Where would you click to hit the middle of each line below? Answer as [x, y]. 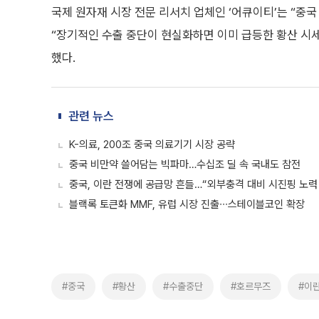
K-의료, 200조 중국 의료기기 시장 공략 [152, 145]
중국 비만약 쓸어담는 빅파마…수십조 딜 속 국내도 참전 [185, 164]
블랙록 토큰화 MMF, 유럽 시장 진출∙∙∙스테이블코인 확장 [187, 204]
